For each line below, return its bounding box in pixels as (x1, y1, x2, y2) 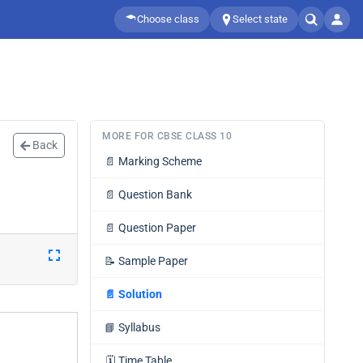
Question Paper (118, 221, 196, 234)
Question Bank (118, 188, 192, 201)
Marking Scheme (118, 155, 202, 168)
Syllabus (118, 321, 160, 334)
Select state (233, 13, 288, 25)
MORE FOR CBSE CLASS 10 (102, 130, 232, 142)
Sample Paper (118, 254, 188, 267)
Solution (118, 288, 162, 301)
